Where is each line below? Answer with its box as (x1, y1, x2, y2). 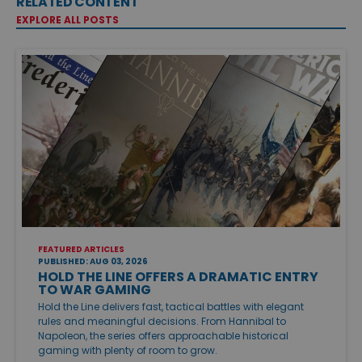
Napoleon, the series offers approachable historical (38, 328, 288, 343)
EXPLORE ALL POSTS (16, 13, 119, 27)
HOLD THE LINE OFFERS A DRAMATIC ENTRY (38, 267, 318, 286)
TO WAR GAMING (38, 280, 151, 299)
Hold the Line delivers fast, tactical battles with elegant (38, 299, 304, 314)
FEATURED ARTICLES (38, 242, 124, 255)
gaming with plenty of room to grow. (38, 343, 217, 357)
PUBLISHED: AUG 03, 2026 (38, 255, 148, 267)
